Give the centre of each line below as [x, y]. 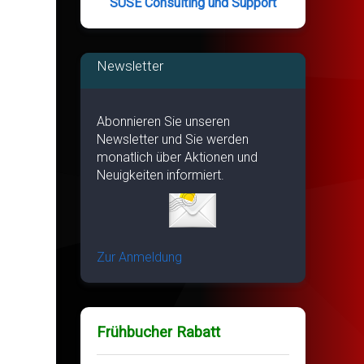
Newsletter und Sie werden [172, 139]
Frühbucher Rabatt [158, 332]
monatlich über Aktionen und [177, 157]
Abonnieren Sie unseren [163, 121]
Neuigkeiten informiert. [160, 175]
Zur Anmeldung [139, 257]
